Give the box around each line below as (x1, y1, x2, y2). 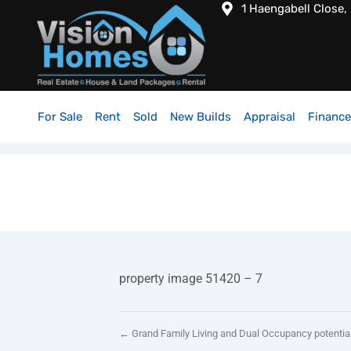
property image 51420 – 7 (119, 271, 262, 287)
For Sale (38, 110, 82, 125)
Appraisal (244, 110, 295, 125)
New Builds (170, 110, 231, 125)
